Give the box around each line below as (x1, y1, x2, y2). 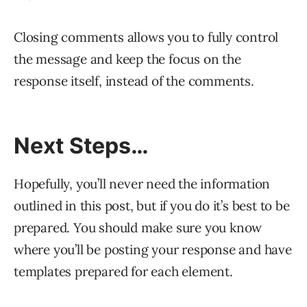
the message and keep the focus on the (14, 50, 241, 67)
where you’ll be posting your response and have (14, 241, 292, 258)
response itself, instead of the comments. (14, 72, 254, 89)
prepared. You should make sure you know (14, 219, 262, 236)
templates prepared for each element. (14, 262, 233, 280)
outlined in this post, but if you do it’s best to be (14, 197, 290, 214)
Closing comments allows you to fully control (14, 28, 279, 45)
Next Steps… (14, 132, 149, 159)
